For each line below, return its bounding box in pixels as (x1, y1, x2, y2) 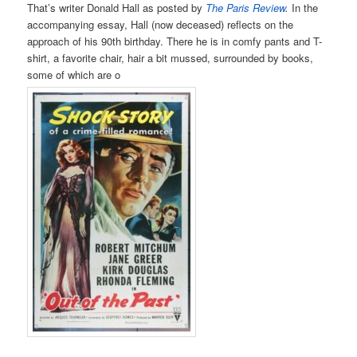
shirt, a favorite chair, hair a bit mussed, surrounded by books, (27, 49, 314, 65)
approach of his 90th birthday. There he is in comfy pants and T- (27, 33, 323, 49)
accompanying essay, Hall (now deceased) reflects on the (27, 16, 294, 32)
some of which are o (27, 66, 121, 82)
